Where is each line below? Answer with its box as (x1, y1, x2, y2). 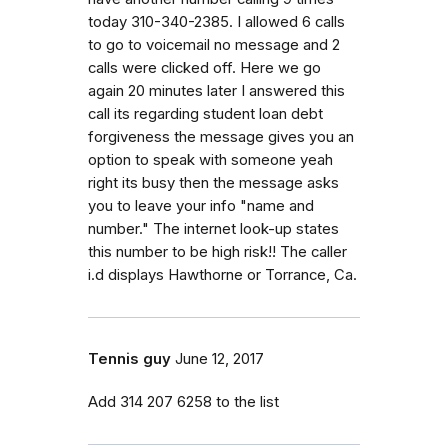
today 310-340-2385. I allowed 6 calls (88, 12, 345, 31)
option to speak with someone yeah (88, 150, 333, 169)
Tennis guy (88, 349, 171, 368)
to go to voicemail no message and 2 (88, 35, 340, 54)
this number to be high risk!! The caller (88, 242, 347, 261)
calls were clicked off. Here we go (88, 58, 321, 77)
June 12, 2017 (175, 349, 264, 368)
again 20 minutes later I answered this (88, 81, 345, 100)
